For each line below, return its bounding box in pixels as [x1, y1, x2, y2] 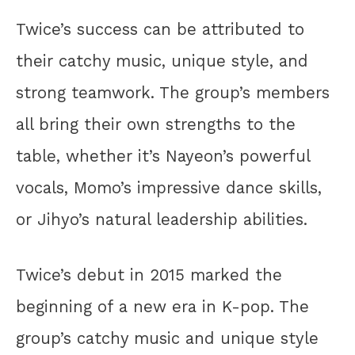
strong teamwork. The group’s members [16, 82, 330, 102]
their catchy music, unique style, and [16, 51, 308, 71]
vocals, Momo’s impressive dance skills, [16, 177, 322, 197]
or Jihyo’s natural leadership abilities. [16, 209, 307, 229]
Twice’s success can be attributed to [16, 19, 304, 39]
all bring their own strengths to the [16, 114, 296, 134]
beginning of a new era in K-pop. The [16, 297, 309, 317]
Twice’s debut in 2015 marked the [16, 265, 282, 285]
